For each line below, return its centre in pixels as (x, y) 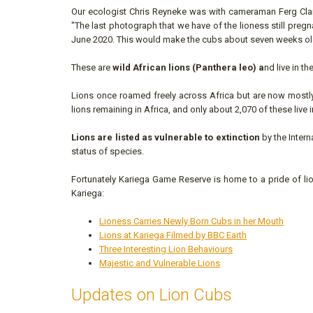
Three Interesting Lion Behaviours (166, 249)
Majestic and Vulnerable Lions (160, 263)
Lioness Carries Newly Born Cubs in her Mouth (191, 221)
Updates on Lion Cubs (152, 295)
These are (92, 68)
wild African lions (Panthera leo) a (188, 68)
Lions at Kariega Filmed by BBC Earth (173, 235)
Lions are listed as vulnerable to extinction (167, 138)
